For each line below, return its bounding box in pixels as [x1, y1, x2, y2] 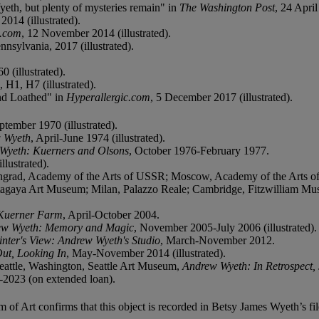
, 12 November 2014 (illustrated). [21, 26, 171, 39]
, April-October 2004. [63, 208, 159, 221]
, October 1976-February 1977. [129, 144, 269, 157]
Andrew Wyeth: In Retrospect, [182, 259, 315, 272]
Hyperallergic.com [66, 90, 150, 103]
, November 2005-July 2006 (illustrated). [134, 221, 317, 234]
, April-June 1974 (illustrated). [31, 131, 165, 144]
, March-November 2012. [160, 234, 275, 246]
